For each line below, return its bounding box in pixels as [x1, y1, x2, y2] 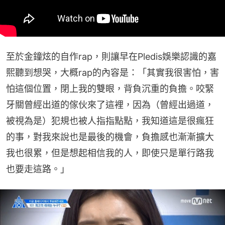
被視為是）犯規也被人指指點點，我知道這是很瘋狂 [6, 115, 214, 126]
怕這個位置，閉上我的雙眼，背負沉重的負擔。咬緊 [6, 83, 214, 94]
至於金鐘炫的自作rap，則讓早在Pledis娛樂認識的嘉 [6, 51, 216, 62]
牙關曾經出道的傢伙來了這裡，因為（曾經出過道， [6, 99, 214, 110]
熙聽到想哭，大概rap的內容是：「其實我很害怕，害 [6, 67, 219, 78]
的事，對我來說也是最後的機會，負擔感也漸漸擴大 [6, 131, 214, 142]
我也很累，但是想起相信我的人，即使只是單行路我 [6, 147, 214, 158]
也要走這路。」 [6, 163, 69, 174]
